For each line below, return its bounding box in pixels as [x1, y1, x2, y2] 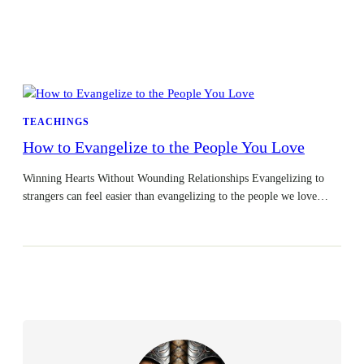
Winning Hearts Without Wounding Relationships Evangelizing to [23, 171, 324, 185]
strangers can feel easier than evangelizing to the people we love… [23, 189, 328, 203]
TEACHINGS [23, 116, 89, 128]
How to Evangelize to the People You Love [23, 139, 305, 157]
